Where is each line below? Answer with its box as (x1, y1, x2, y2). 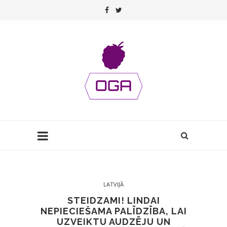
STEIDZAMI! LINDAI (67, 195, 160, 206)
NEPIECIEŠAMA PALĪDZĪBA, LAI (40, 206, 187, 216)
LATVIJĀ (103, 180, 124, 188)
